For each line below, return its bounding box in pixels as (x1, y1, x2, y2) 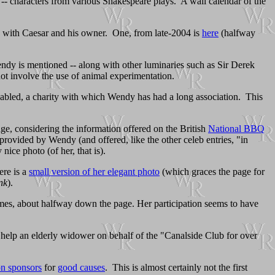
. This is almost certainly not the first (105, 261, 247, 273)
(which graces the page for (160, 166, 265, 177)
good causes (58, 261, 105, 273)
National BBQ (208, 123, 265, 134)
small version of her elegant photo (29, 166, 160, 177)
